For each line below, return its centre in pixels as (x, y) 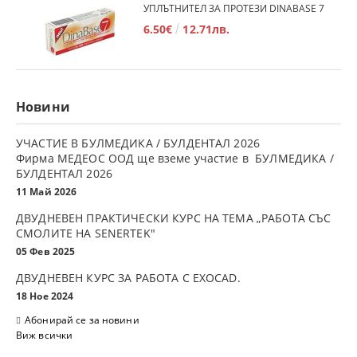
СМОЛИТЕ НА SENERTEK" (87, 233)
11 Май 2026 (47, 191)
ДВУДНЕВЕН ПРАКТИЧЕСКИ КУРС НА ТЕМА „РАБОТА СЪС (174, 218)
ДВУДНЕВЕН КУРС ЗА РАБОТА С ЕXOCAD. (128, 277)
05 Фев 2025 (46, 251)
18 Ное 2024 (45, 296)
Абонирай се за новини (82, 320)
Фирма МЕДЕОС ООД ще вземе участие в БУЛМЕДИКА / (175, 158)
